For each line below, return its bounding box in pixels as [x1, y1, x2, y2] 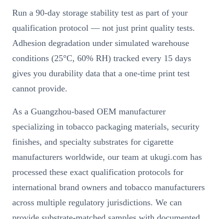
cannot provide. [12, 84, 67, 94]
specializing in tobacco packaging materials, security [12, 122, 199, 132]
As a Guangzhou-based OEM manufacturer [12, 107, 166, 117]
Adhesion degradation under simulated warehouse [12, 38, 189, 48]
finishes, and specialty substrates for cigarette [12, 137, 174, 147]
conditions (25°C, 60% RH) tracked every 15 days [12, 53, 191, 64]
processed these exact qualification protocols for [12, 167, 183, 177]
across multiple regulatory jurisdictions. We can [12, 197, 182, 208]
